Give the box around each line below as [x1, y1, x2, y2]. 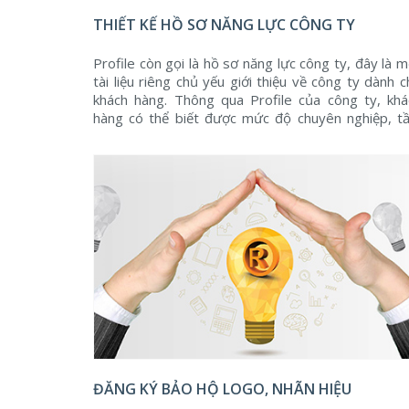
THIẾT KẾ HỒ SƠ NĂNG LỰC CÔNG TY [93, 15, 355, 35]
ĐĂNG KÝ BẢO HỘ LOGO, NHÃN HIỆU [93, 379, 351, 399]
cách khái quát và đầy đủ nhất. [93, 145, 278, 163]
